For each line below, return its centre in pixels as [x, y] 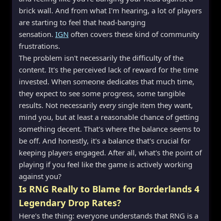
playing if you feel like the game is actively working [106, 164]
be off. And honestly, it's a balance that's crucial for [105, 140]
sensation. [37, 34]
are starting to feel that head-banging [82, 22]
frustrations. [39, 46]
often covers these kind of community [134, 34]
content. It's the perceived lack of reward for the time [109, 69]
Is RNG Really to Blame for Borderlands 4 [109, 189]
